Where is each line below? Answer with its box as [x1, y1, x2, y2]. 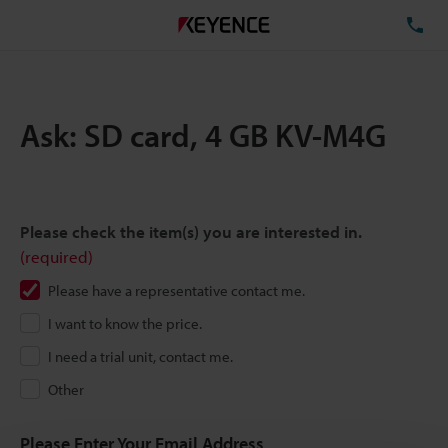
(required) [20, 246, 93, 267]
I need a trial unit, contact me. [48, 347, 233, 366]
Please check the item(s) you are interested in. [20, 221, 362, 242]
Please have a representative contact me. [48, 281, 305, 300]
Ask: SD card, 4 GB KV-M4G [20, 115, 386, 155]
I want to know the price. [48, 314, 202, 333]
